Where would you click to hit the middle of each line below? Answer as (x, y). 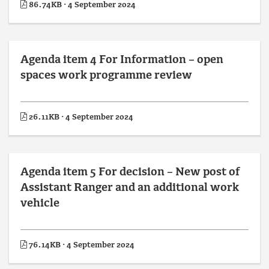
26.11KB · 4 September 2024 (80, 117)
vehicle (40, 204)
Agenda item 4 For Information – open (122, 60)
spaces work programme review (106, 76)
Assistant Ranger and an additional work (130, 188)
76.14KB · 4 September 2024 (81, 245)
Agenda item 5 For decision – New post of (130, 173)
